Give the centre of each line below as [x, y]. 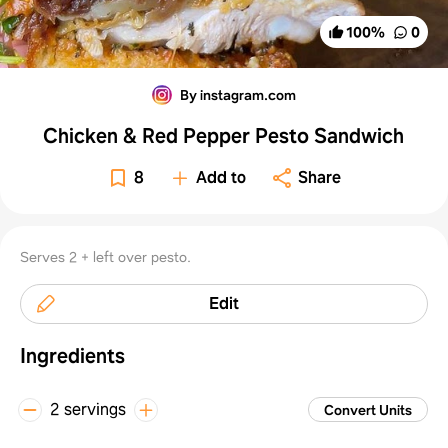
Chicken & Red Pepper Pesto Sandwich [224, 135]
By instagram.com [237, 94]
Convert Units [367, 409]
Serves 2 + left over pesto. [105, 256]
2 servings [88, 409]
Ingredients [72, 355]
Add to [221, 177]
